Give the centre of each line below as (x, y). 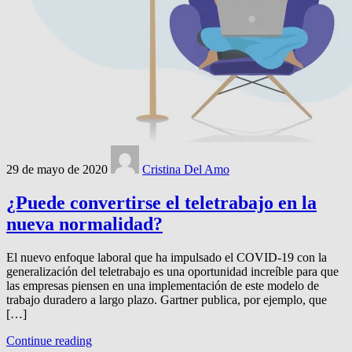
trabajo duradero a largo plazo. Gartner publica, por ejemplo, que (167, 300)
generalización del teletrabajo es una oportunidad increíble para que (172, 272)
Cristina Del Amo (186, 170)
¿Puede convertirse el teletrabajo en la (161, 203)
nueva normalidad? (84, 224)
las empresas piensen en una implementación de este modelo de (163, 286)
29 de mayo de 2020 (57, 170)
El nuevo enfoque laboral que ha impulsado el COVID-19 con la (167, 258)
